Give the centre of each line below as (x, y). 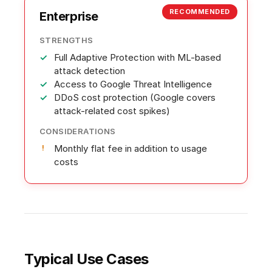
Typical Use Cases (87, 259)
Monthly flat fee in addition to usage (131, 149)
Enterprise (69, 17)
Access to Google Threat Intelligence (133, 84)
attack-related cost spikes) (112, 111)
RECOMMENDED (199, 12)
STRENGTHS (66, 40)
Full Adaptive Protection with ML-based (138, 58)
